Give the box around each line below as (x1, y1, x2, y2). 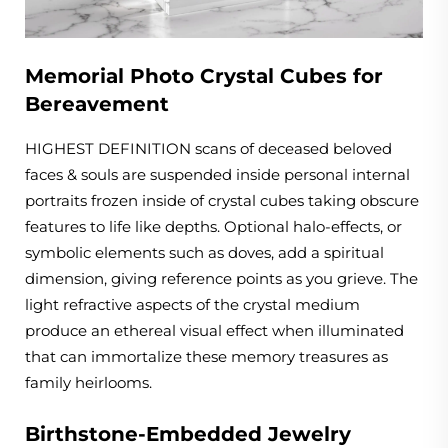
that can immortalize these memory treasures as (25, 346, 388, 366)
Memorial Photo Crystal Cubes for (25, 63, 383, 88)
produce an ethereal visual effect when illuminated (25, 320, 404, 340)
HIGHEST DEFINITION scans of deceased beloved (25, 138, 392, 158)
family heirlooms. (25, 372, 152, 392)
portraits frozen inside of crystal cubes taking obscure (25, 190, 419, 210)
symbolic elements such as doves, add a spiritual (25, 242, 384, 262)
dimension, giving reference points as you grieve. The (25, 268, 418, 288)
